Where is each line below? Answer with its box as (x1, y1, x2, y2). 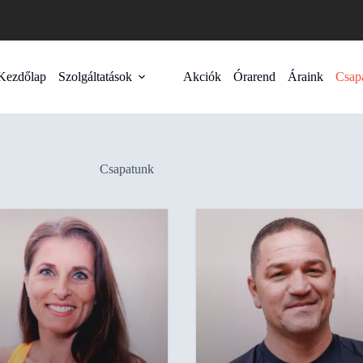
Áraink (287, 70, 323, 83)
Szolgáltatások (58, 70, 132, 83)
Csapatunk (100, 162, 155, 176)
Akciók (182, 70, 221, 83)
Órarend (233, 70, 275, 83)
